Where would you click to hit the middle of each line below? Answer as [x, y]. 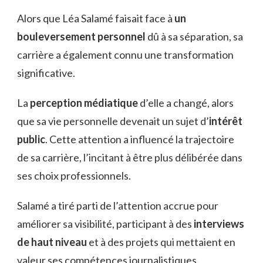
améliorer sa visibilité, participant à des [105, 223]
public [31, 139]
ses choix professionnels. [74, 175]
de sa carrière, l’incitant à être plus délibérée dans [130, 157]
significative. [46, 73]
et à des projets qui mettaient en [161, 242]
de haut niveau [52, 242]
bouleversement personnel [81, 36]
